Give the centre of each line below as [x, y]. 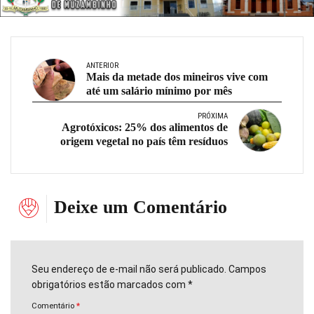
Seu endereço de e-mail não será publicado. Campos [149, 269]
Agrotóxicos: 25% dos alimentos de [145, 127]
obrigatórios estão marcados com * [112, 285]
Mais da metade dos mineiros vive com [177, 76]
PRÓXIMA [213, 116]
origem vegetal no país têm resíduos [144, 141]
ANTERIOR [102, 65]
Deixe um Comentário [141, 207]
